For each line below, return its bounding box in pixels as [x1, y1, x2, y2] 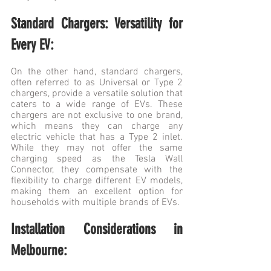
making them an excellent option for [11, 185, 183, 198]
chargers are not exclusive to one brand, [11, 109, 183, 122]
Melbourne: [11, 241, 67, 259]
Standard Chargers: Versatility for [11, 15, 183, 32]
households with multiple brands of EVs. [11, 196, 180, 209]
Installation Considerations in [11, 220, 183, 238]
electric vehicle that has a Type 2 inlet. [11, 131, 183, 143]
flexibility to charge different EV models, [11, 174, 183, 187]
